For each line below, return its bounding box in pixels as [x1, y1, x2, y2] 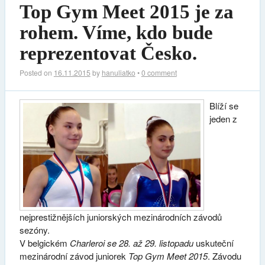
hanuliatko [101, 67, 135, 77]
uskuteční [193, 236, 234, 249]
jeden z [209, 112, 238, 125]
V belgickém [19, 236, 70, 249]
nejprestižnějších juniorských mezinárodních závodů [19, 210, 222, 223]
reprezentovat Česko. [19, 42, 197, 64]
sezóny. [19, 223, 50, 236]
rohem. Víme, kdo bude [19, 21, 213, 43]
